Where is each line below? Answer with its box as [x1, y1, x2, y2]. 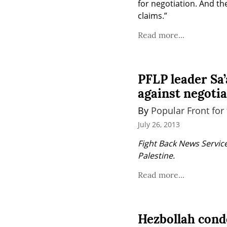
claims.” [138, 10, 167, 22]
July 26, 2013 [138, 119, 180, 129]
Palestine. [138, 149, 175, 161]
